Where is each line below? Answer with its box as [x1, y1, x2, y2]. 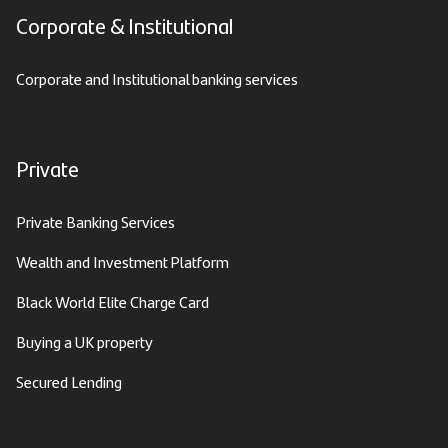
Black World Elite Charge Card [16, 290, 209, 314]
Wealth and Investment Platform [16, 250, 229, 274]
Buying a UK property [16, 330, 153, 354]
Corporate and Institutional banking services [16, 67, 298, 90]
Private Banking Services [16, 210, 175, 234]
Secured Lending [16, 370, 122, 394]
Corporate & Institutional [16, 8, 233, 41]
